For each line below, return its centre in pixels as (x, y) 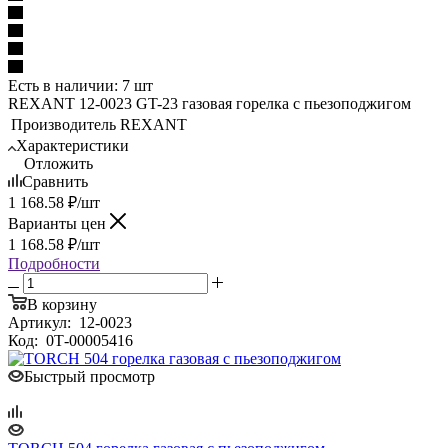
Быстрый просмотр (89, 376)
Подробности (54, 263)
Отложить (58, 163)
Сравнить (55, 181)
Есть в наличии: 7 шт (80, 85)
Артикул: (41, 322)
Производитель (63, 124)
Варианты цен (59, 223)
